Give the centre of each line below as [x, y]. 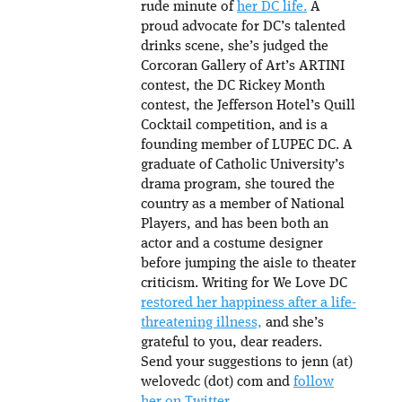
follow [314, 383]
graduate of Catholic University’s [243, 166]
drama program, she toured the [238, 185]
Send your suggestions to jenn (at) [247, 363]
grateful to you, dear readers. [232, 343]
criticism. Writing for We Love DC [244, 284]
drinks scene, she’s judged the [235, 47]
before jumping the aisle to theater [249, 264]
